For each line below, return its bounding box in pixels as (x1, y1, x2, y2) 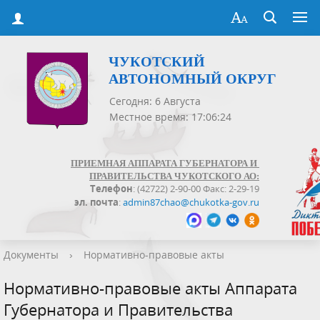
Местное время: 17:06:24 (109, 110, 231, 124)
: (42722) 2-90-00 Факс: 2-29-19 (133, 182, 259, 196)
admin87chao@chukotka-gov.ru (123, 195, 259, 209)
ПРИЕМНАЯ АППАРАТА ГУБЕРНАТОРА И (71, 158, 259, 169)
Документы (4, 248, 59, 262)
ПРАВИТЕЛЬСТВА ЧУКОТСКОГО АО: (89, 170, 259, 181)
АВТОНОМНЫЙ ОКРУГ (109, 71, 276, 87)
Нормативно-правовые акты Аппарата (4, 277, 297, 299)
